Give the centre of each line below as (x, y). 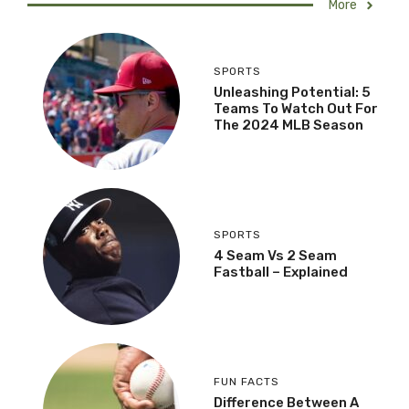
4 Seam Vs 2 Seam (275, 255)
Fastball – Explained (281, 272)
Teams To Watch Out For (296, 108)
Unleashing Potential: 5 (292, 92)
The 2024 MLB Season (288, 125)
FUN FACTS (246, 381)
